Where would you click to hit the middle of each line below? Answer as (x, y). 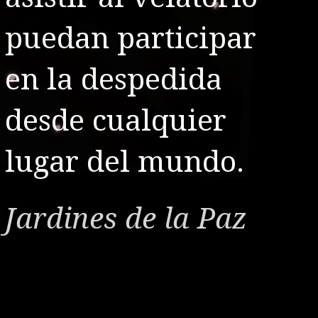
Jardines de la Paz (126, 218)
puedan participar (131, 39)
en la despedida (114, 80)
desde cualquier (116, 121)
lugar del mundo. (125, 162)
